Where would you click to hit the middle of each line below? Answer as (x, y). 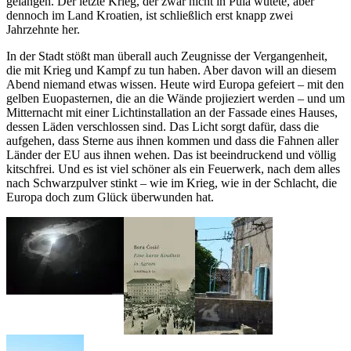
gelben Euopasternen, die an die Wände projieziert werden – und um (175, 98)
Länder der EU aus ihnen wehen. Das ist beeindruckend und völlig (171, 154)
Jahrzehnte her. (43, 29)
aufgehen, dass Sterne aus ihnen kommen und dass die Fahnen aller (172, 140)
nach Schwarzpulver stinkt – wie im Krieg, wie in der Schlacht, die (172, 183)
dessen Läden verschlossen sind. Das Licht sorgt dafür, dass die (163, 126)
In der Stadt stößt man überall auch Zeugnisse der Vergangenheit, (167, 56)
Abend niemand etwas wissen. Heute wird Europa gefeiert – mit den (175, 84)
